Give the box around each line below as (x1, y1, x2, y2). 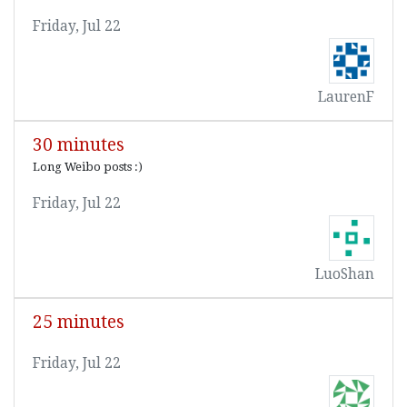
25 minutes (33, 312, 124, 333)
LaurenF (318, 89, 374, 105)
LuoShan (315, 266, 374, 283)
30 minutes (33, 134, 124, 155)
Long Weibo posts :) (33, 160, 143, 174)
